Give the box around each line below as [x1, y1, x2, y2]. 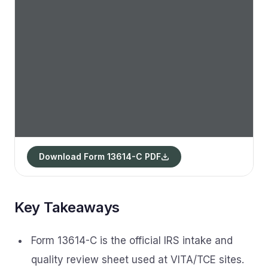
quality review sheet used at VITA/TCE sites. [31, 254, 244, 266]
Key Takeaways [14, 199, 120, 216]
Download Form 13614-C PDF [39, 151, 161, 162]
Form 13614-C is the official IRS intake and [31, 234, 233, 246]
